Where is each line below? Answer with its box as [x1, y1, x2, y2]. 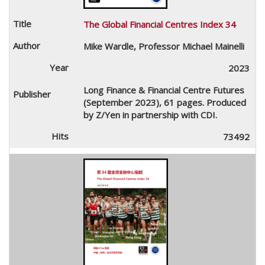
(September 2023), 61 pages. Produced [83, 96, 246, 108]
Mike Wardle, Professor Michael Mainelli [83, 40, 244, 52]
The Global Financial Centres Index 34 [83, 18, 236, 30]
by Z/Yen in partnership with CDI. [83, 108, 217, 121]
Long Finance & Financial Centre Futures [83, 83, 244, 96]
